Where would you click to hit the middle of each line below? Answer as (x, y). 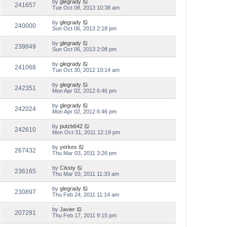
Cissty (68, 168)
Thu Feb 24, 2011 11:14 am (86, 195)
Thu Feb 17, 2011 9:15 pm (84, 215)
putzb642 (71, 126)
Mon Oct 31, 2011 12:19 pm (86, 132)
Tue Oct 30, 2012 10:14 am (86, 70)
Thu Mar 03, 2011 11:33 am (86, 174)
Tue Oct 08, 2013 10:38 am (86, 8)
